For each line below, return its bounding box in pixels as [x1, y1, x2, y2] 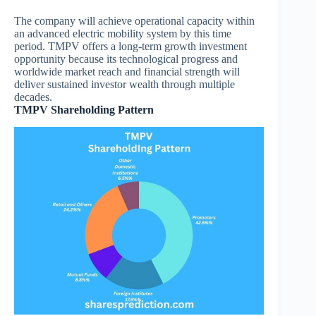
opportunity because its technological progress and [14, 53, 238, 66]
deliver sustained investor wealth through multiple [14, 78, 235, 91]
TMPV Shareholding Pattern [14, 104, 154, 116]
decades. [14, 91, 52, 104]
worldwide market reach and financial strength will [14, 66, 240, 78]
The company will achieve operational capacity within [14, 15, 255, 28]
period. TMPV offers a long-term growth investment [14, 40, 247, 53]
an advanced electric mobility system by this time [14, 28, 231, 40]
